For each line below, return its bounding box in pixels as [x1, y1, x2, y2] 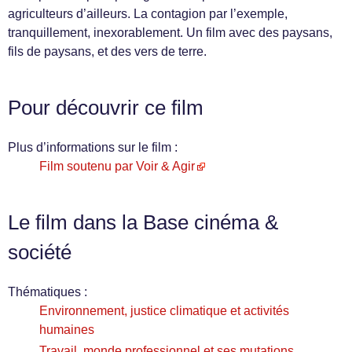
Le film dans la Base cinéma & [8, 211, 278, 234]
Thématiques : [8, 285, 87, 299]
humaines [39, 323, 94, 337]
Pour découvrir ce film [8, 97, 203, 119]
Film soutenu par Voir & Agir [39, 159, 195, 174]
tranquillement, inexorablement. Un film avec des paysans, [8, 26, 332, 40]
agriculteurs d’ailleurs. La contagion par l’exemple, [8, 7, 288, 21]
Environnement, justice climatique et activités [39, 304, 289, 318]
